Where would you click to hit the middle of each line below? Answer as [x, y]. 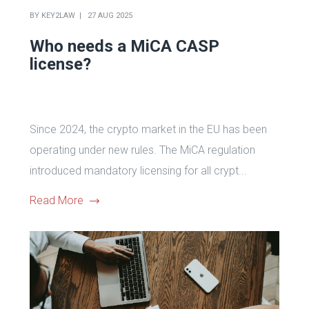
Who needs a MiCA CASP [124, 46]
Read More [56, 200]
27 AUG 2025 [110, 15]
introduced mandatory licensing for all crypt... [138, 170]
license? [60, 64]
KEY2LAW [58, 15]
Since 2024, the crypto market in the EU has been [148, 129]
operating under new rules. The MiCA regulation [142, 150]
